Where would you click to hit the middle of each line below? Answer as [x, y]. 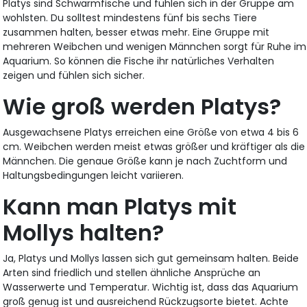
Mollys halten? [84, 232]
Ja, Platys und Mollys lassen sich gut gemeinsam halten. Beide [151, 258]
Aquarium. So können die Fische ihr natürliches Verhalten [139, 61]
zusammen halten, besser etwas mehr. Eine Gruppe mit [136, 32]
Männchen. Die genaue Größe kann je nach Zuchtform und [145, 161]
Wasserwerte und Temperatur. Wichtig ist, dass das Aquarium [151, 287]
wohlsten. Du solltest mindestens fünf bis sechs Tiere [130, 17]
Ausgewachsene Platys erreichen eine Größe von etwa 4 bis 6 [151, 132]
